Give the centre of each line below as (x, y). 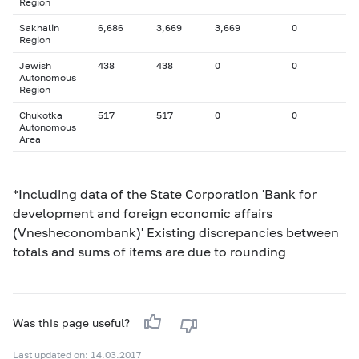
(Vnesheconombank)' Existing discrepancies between (176, 232)
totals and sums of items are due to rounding (149, 251)
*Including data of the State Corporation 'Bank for (165, 194)
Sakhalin (39, 28)
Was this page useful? (73, 323)
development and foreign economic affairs (143, 213)
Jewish (35, 65)
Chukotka (41, 115)
